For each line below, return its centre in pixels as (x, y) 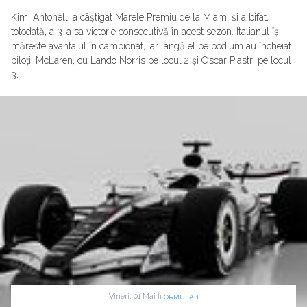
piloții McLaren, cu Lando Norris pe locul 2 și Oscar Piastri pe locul (151, 61)
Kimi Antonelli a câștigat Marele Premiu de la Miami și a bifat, (140, 17)
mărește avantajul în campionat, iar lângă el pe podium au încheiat (151, 46)
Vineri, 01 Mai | (134, 297)
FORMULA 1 (179, 297)
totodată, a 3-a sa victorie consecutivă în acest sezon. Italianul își (146, 32)
